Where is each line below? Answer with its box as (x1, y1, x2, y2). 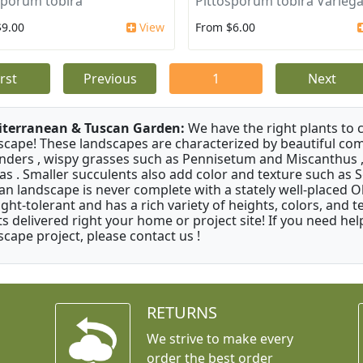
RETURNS (146, 301, 217, 324)
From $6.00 (194, 19, 255, 36)
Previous (83, 70, 137, 88)
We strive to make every (146, 330, 293, 348)
